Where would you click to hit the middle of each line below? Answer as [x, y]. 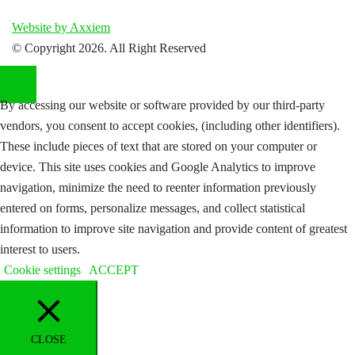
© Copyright [45, 48]
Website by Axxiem [61, 27]
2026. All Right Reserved [142, 48]
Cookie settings [42, 269]
